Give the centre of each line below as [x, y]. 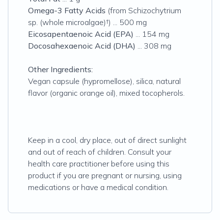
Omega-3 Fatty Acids [67, 10]
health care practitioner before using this [99, 164]
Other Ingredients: [60, 69]
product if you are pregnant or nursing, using [105, 175]
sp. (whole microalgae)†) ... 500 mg [87, 22]
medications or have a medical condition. [98, 187]
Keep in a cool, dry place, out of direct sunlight [107, 140]
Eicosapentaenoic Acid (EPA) [81, 34]
